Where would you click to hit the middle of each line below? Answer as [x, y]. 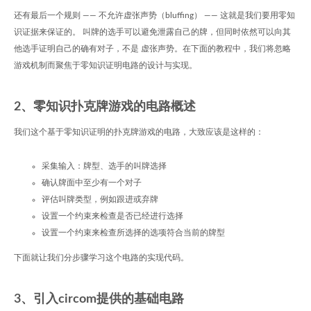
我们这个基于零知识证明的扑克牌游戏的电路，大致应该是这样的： [139, 132]
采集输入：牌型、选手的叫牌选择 [104, 166]
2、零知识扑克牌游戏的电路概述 [105, 107]
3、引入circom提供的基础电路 [99, 299]
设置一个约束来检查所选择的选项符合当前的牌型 [133, 233]
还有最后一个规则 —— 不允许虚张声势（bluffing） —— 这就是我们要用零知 [154, 15]
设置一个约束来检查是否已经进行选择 [112, 216]
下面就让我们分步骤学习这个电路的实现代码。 [101, 258]
